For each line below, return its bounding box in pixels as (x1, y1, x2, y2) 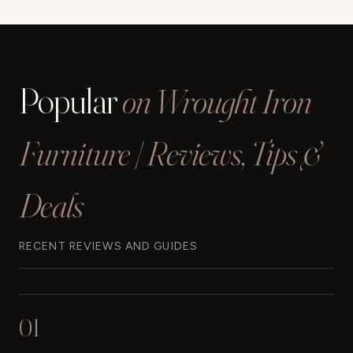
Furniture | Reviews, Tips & (19, 131, 321, 174)
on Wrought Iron (121, 79, 311, 122)
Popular (19, 79, 122, 122)
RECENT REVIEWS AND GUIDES (19, 239, 198, 253)
